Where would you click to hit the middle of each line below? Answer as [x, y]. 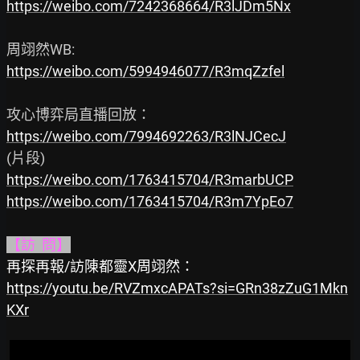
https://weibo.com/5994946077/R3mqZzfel [145, 72]
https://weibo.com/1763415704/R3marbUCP [150, 180]
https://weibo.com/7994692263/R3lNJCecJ [146, 137]
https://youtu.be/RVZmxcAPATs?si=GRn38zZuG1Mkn [177, 288]
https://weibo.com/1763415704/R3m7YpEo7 [150, 202]
